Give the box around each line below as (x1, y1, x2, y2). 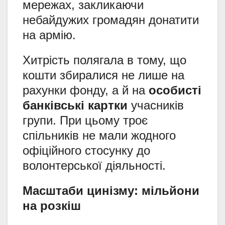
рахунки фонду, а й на (23, 83, 149, 97)
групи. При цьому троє (23, 114, 148, 128)
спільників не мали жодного (23, 129, 176, 143)
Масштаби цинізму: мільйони (23, 184, 199, 198)
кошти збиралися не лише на (23, 68, 184, 82)
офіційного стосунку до (23, 144, 150, 158)
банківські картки (23, 98, 128, 113)
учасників (128, 98, 184, 113)
